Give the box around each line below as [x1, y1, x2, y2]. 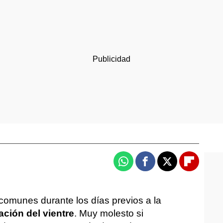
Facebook [144, 160, 184, 171]
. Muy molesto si [74, 208, 143, 219]
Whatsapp [122, 160, 163, 171]
